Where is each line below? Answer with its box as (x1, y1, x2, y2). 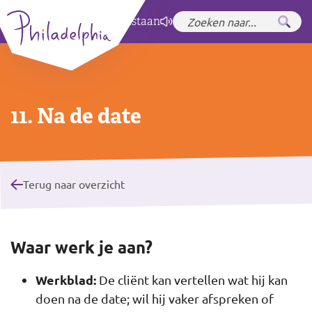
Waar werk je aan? (10, 235, 153, 258)
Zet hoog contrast (49, 15, 141, 29)
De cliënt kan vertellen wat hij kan (96, 272, 288, 287)
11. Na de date (10, 102, 141, 130)
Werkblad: (36, 271, 96, 288)
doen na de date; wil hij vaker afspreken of (36, 290, 274, 306)
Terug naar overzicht (23, 176, 125, 191)
